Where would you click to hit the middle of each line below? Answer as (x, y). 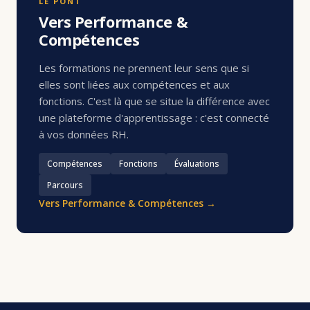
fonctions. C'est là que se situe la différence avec (154, 101)
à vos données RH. (84, 135)
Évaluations (197, 163)
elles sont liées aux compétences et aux (134, 85)
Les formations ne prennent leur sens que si (144, 68)
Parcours (65, 185)
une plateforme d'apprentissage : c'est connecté (154, 118)
